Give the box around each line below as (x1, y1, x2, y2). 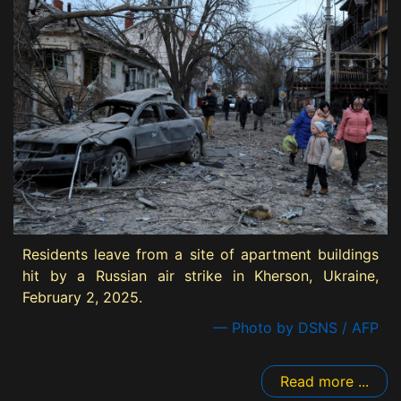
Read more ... (280, 372, 369, 391)
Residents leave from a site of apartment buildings (22, 245, 379, 264)
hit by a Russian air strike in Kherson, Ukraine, (22, 267, 379, 286)
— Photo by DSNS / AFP (213, 319, 379, 337)
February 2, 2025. (22, 288, 142, 307)
